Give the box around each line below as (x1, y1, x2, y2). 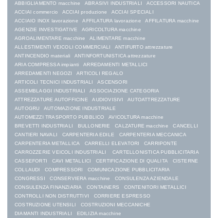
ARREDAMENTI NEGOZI (15, 71, 73, 76)
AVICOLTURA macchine (109, 114, 164, 120)
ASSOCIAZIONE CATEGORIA (90, 88, 160, 94)
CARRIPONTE (144, 141, 178, 146)
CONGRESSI (15, 176, 45, 182)
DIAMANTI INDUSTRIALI (15, 211, 72, 217)
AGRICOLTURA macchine (81, 27, 141, 33)
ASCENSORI (97, 79, 128, 85)
